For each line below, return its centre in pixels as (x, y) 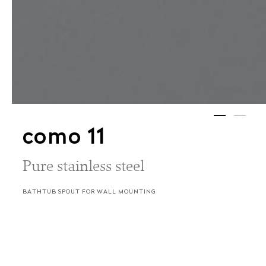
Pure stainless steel (83, 166)
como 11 (64, 139)
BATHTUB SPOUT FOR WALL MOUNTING (89, 192)
